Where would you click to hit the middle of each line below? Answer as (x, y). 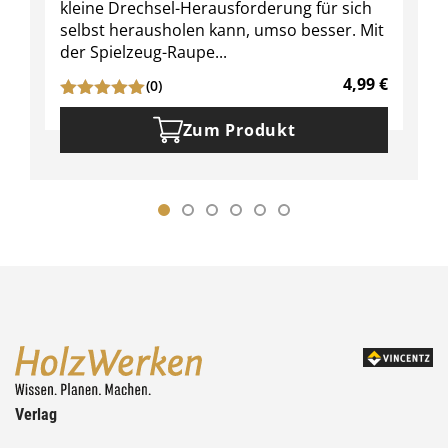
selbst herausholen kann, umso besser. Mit (222, 30)
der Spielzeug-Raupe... (143, 52)
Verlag (36, 414)
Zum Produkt (239, 130)
